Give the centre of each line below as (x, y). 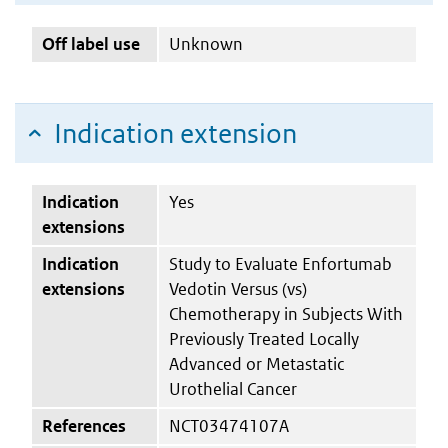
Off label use (91, 43)
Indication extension (175, 133)
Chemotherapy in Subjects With (286, 313)
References (84, 425)
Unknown (206, 43)
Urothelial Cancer (233, 388)
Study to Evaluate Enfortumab (280, 263)
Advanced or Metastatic (256, 363)
